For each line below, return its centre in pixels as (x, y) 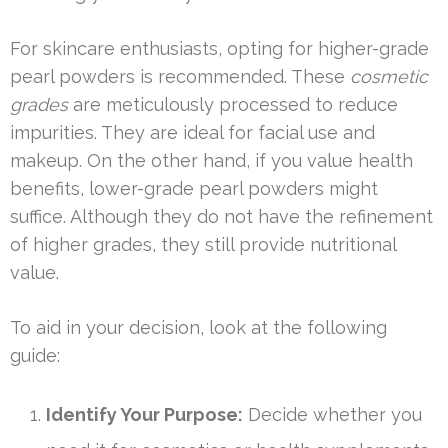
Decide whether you (332, 414)
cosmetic (389, 76)
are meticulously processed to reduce (233, 104)
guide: (35, 355)
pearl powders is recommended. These (180, 76)
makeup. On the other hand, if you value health (211, 160)
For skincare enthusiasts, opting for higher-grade (219, 48)
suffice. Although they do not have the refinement (221, 216)
